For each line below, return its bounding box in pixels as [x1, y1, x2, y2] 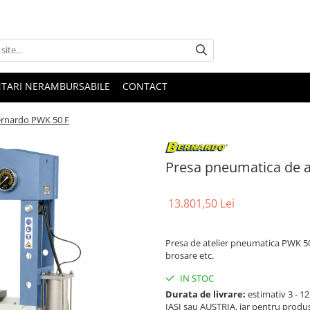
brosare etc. [165, 248, 214, 262]
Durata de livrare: [165, 287, 246, 300]
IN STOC [178, 271, 214, 284]
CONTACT [122, 79, 167, 93]
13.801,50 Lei [168, 195, 235, 211]
